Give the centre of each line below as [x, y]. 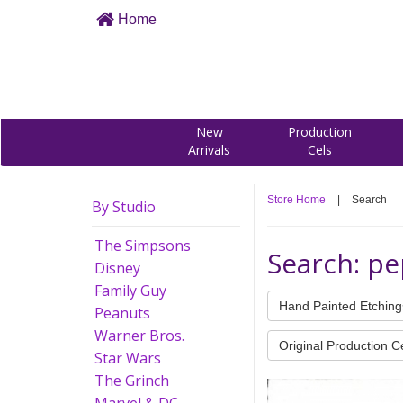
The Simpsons [143, 246]
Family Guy [130, 291]
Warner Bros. [139, 336]
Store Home [296, 200]
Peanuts [122, 313]
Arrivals [209, 150]
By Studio [124, 207]
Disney [117, 268]
